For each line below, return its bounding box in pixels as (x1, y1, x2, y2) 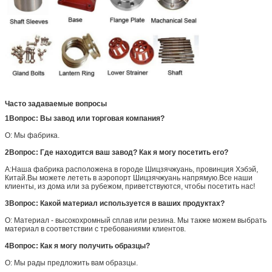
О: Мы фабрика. (5, 131, 59, 140)
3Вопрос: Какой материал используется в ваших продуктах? (5, 199, 225, 208)
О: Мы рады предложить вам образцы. (5, 258, 138, 267)
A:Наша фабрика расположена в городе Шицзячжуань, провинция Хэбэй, (5, 165, 258, 174)
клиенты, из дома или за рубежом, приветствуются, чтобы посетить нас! (5, 182, 255, 191)
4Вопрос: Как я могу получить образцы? (5, 241, 150, 250)
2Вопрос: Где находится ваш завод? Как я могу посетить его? (5, 148, 228, 157)
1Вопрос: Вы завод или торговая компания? (5, 114, 165, 123)
